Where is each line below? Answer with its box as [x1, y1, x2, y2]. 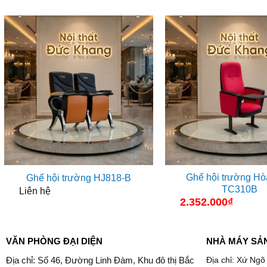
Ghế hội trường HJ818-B [26, 173, 131, 184]
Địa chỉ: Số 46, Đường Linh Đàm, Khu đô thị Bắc [5, 254, 194, 265]
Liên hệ [18, 185, 51, 196]
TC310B [222, 184, 257, 194]
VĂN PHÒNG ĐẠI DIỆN [5, 236, 103, 247]
